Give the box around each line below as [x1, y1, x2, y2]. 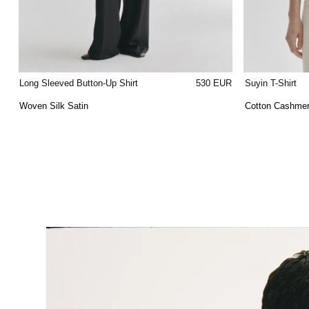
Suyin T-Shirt [244, 77, 297, 88]
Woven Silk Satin [19, 100, 89, 111]
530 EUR [195, 77, 232, 88]
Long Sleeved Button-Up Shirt [19, 77, 139, 88]
